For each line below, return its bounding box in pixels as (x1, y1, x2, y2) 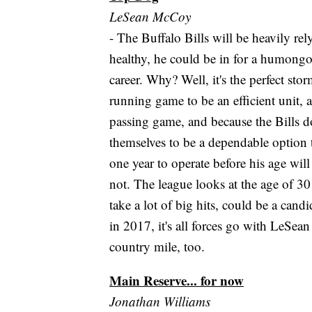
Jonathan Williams (109, 292, 210, 311)
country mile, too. (109, 237, 205, 256)
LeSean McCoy (109, 8, 191, 26)
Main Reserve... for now (109, 271, 244, 290)
